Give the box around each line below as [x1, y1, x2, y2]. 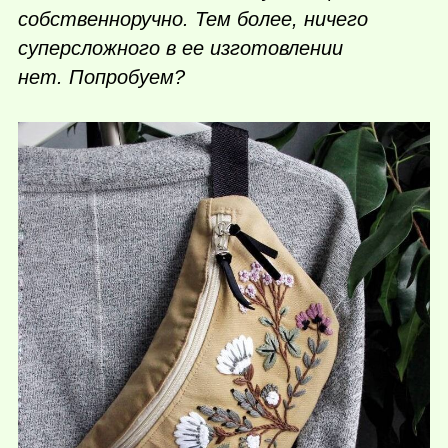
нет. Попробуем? [18, 65, 191, 88]
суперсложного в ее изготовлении [18, 36, 343, 59]
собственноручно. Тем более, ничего [18, 7, 368, 30]
